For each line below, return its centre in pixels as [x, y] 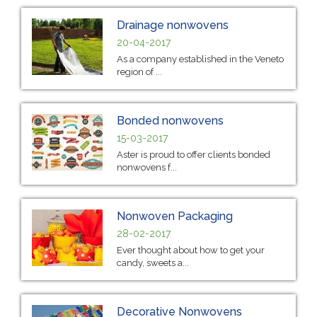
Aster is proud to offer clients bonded [194, 154]
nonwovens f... [147, 167]
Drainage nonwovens [173, 25]
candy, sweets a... [153, 263]
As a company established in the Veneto [200, 59]
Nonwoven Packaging [175, 216]
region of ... [139, 71]
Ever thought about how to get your [191, 250]
